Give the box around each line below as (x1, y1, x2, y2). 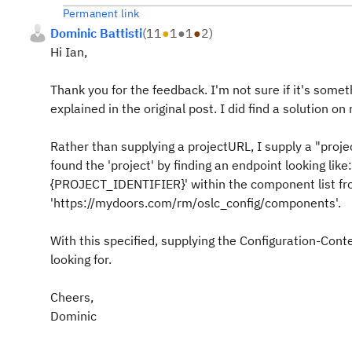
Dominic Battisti (50, 25, 142, 41)
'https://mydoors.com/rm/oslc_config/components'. (50, 195, 344, 211)
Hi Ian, (50, 44, 90, 60)
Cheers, (50, 289, 93, 305)
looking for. (50, 251, 112, 267)
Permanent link (63, 6, 140, 20)
